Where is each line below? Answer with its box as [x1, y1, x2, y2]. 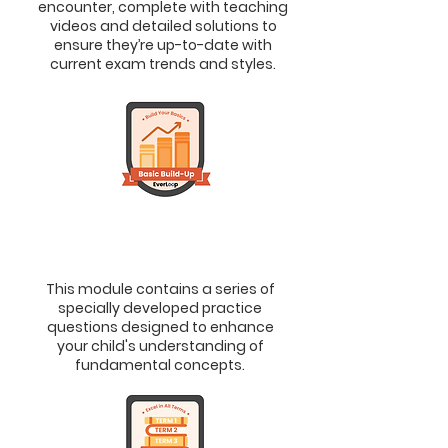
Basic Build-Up [110, 210, 232, 231]
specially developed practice [58, 298, 262, 318]
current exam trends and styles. [50, 54, 276, 74]
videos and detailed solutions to [49, 16, 277, 36]
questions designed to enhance [46, 317, 274, 337]
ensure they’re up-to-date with [54, 35, 272, 55]
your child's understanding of [56, 336, 264, 356]
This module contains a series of [45, 279, 275, 299]
